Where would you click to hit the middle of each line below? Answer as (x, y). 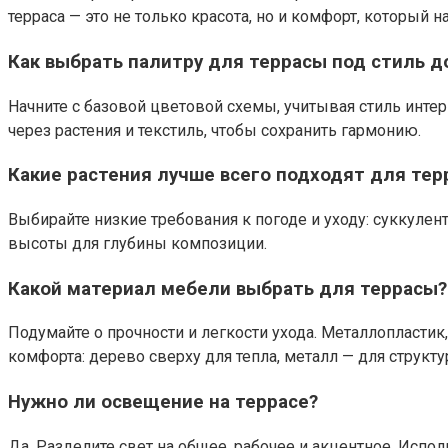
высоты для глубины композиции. (137, 243)
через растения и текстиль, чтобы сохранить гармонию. (214, 130)
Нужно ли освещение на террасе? (163, 402)
